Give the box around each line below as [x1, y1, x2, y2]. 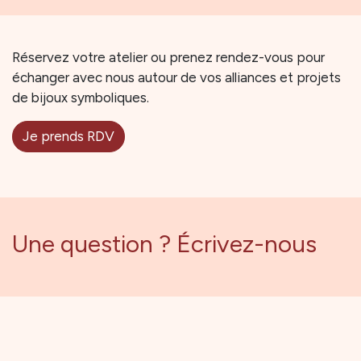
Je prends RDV [23, 128, 114, 144]
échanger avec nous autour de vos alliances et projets [12, 69, 341, 85]
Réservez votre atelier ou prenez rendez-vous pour [12, 49, 325, 65]
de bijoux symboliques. [12, 89, 149, 106]
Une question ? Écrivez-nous [12, 230, 317, 258]
